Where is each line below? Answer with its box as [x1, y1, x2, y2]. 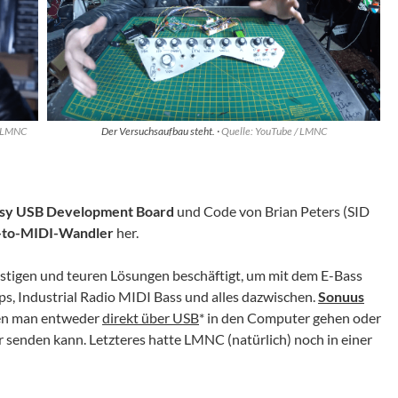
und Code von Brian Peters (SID [174, 202, 370, 219]
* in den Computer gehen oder [199, 308, 381, 326]
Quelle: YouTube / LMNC [220, 123, 327, 138]
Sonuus [318, 287, 364, 305]
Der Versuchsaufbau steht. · [100, 123, 221, 138]
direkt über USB [102, 308, 199, 326]
